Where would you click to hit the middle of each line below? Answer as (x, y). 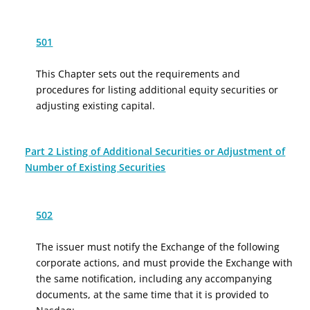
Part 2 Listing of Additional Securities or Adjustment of (155, 151)
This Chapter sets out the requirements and (138, 74)
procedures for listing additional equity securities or (157, 90)
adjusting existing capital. (96, 106)
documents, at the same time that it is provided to (153, 294)
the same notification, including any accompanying (154, 279)
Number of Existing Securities (95, 167)
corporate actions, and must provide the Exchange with (165, 263)
